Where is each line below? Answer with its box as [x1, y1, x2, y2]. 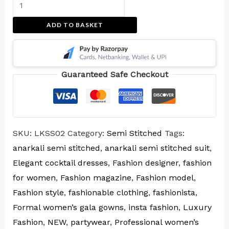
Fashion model [135, 173, 194, 183]
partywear [70, 217, 110, 227]
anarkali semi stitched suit [104, 143, 210, 153]
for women [12, 173, 56, 183]
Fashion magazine [60, 173, 131, 183]
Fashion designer [112, 158, 178, 168]
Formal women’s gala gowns [12, 202, 124, 213]
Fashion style [12, 188, 64, 198]
